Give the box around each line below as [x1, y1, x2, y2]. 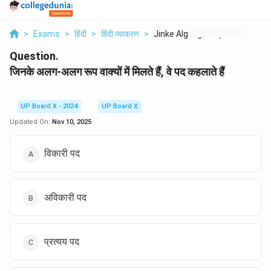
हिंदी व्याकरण [101, 29, 139, 39]
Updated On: [10, 118, 52, 126]
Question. [10, 50, 59, 62]
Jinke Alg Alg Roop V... [154, 29, 235, 39]
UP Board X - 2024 [21, 102, 77, 110]
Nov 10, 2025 [52, 118, 91, 126]
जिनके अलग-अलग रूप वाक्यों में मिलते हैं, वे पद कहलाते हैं [10, 65, 227, 78]
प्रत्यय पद [44, 236, 79, 247]
